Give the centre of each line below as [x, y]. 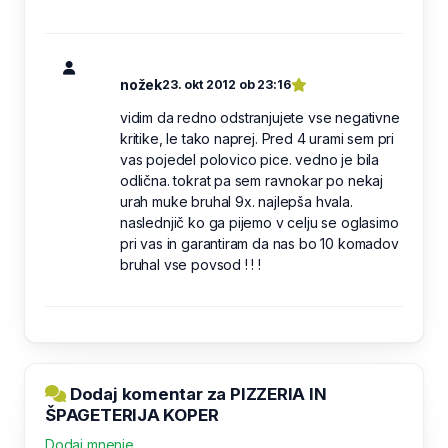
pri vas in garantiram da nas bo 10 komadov [259, 243]
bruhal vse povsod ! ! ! [190, 264]
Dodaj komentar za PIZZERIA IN [196, 394]
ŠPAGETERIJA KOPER [132, 415]
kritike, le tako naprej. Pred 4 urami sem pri [257, 138]
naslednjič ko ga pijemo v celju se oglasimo [259, 222]
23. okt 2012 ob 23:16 [226, 84]
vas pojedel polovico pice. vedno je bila [249, 159]
